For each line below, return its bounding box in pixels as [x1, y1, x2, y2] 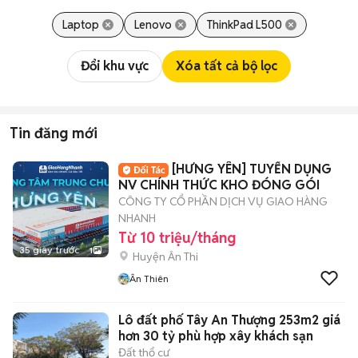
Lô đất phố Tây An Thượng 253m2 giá [118, 312, 340, 328]
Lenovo [133, 18, 172, 32]
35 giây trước [19, 244, 79, 256]
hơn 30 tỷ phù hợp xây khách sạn [118, 328, 313, 344]
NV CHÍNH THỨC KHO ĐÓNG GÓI [118, 177, 320, 193]
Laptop [62, 18, 99, 32]
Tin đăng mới [10, 124, 97, 142]
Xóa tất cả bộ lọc [176, 58, 277, 74]
